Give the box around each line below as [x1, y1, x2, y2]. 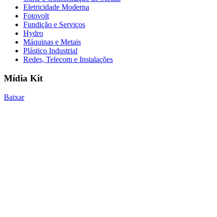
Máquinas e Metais [23, 38, 81, 46]
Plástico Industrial [23, 46, 77, 55]
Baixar [4, 93, 24, 101]
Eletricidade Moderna [23, 3, 89, 12]
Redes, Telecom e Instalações [23, 55, 113, 64]
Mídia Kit [4, 73, 43, 83]
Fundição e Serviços [23, 20, 85, 29]
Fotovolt [23, 12, 49, 20]
